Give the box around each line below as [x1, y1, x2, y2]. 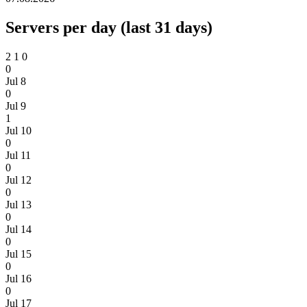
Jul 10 [5, 125, 32, 137]
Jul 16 [5, 273, 32, 285]
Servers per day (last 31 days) [5, 19, 212, 37]
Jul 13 [5, 199, 32, 211]
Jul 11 [5, 149, 31, 162]
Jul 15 [5, 248, 32, 260]
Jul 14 [5, 223, 32, 236]
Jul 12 [5, 174, 32, 186]
